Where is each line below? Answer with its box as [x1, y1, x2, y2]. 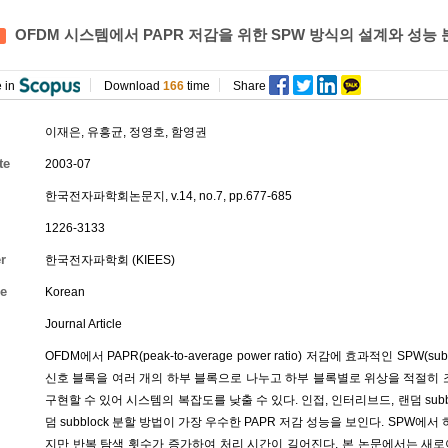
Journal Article [45, 317, 122, 331]
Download [104, 79, 163, 93]
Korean [45, 285, 85, 299]
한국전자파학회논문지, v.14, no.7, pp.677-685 [45, 189, 292, 203]
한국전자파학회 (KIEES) [45, 253, 175, 267]
